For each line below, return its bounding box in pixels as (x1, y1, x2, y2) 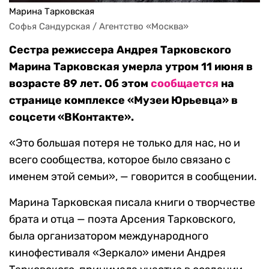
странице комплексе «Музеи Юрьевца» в (9, 94, 238, 107)
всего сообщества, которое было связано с (9, 153, 231, 167)
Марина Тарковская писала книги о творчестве (9, 196, 255, 210)
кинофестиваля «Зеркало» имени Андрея (9, 246, 226, 260)
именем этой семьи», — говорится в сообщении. (9, 170, 257, 184)
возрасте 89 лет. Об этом (9, 77, 151, 91)
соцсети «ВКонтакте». (9, 110, 134, 124)
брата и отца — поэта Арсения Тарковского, (9, 213, 235, 226)
